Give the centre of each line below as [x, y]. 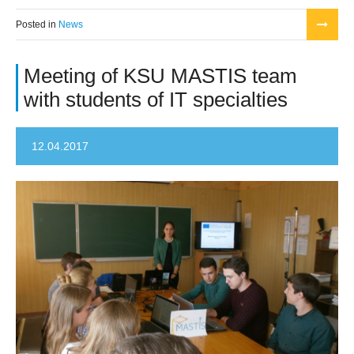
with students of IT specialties [156, 100]
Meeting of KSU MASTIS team [160, 76]
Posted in [37, 24]
